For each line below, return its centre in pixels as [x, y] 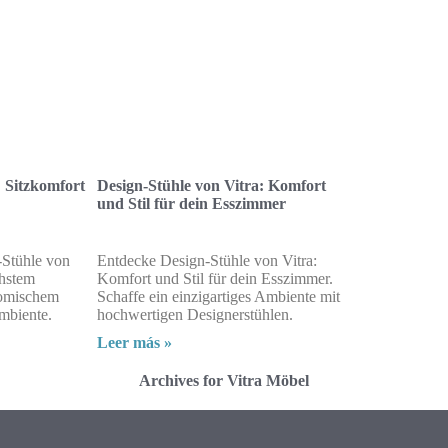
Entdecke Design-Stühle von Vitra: [207, 260]
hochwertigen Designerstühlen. [195, 314]
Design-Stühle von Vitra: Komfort [212, 185]
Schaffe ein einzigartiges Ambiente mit [219, 296]
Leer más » [135, 342]
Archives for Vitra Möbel [224, 380]
